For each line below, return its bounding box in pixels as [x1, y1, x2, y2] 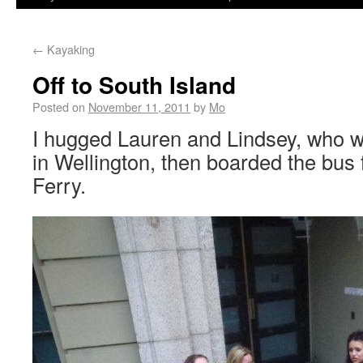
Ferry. [32, 170, 86, 199]
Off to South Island [32, 68, 236, 101]
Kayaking [44, 41, 95, 58]
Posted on [32, 98, 85, 115]
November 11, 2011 [88, 98, 190, 115]
